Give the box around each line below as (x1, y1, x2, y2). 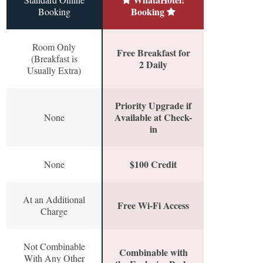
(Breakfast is (31, 52, 77, 65)
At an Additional (23, 193, 85, 206)
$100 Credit (130, 157, 177, 171)
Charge (41, 205, 68, 218)
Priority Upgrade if (115, 99, 191, 113)
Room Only (32, 41, 76, 53)
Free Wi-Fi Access (117, 198, 189, 213)
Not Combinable (23, 240, 85, 253)
